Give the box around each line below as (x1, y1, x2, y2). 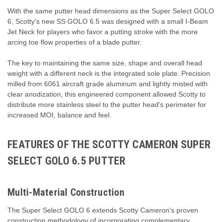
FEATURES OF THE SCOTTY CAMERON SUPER (7, 138, 211, 151)
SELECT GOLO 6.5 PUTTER (7, 154, 126, 167)
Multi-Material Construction (7, 186, 124, 198)
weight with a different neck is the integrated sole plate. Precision (7, 69, 210, 77)
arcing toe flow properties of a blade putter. (7, 38, 142, 46)
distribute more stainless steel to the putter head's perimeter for (7, 100, 206, 109)
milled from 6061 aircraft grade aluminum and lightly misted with (7, 79, 208, 88)
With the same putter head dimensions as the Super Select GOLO (7, 6, 214, 15)
